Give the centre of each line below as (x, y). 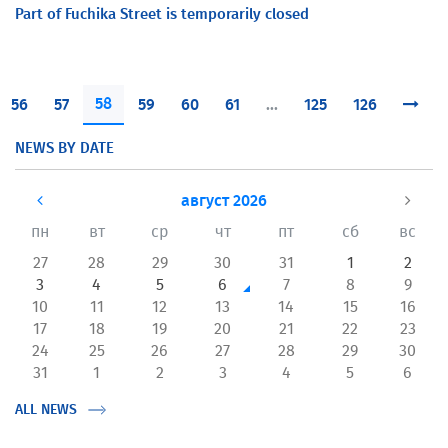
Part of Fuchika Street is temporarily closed (162, 14)
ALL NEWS (46, 410)
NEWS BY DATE (64, 148)
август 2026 (223, 201)
